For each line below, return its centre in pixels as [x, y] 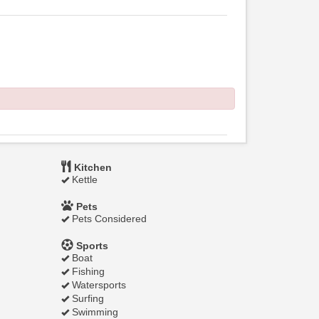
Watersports [98, 285]
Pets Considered [108, 219]
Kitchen [91, 167]
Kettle [83, 179]
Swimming [94, 312]
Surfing [87, 298]
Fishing [87, 271]
